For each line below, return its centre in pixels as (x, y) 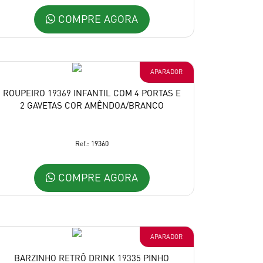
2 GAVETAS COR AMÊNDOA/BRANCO (92, 105)
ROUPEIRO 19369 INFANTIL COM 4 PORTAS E (92, 92)
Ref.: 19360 (92, 143)
